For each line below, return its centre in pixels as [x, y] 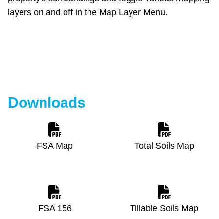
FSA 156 [55, 208]
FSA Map [55, 146]
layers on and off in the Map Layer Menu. [88, 12]
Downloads [47, 103]
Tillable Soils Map [164, 208]
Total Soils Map [164, 146]
